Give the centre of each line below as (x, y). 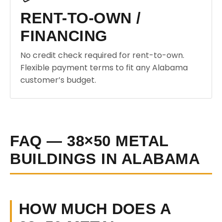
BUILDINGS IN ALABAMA (105, 159)
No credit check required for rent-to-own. (102, 55)
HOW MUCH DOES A (95, 209)
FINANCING (64, 36)
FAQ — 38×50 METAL (89, 141)
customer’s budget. (58, 80)
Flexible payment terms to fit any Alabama (104, 68)
